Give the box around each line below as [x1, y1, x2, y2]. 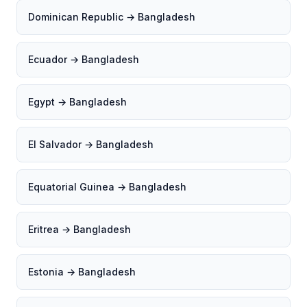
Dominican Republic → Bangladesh [28, 11, 195, 23]
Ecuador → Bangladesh [28, 53, 139, 65]
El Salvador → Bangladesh [28, 138, 153, 150]
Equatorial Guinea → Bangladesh [28, 181, 186, 193]
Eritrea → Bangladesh [28, 223, 131, 235]
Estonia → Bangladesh [28, 266, 136, 278]
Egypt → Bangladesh [28, 96, 127, 108]
